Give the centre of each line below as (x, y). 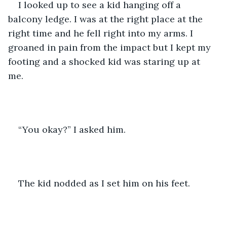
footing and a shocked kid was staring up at (105, 61)
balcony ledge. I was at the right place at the (107, 19)
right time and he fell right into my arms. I (102, 33)
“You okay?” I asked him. (73, 129)
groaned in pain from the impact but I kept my (111, 47)
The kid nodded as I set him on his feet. (105, 183)
